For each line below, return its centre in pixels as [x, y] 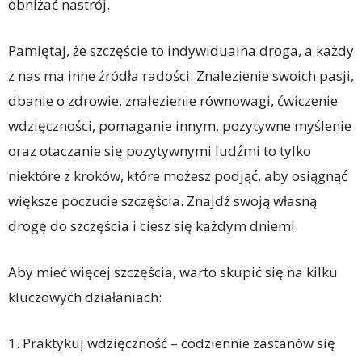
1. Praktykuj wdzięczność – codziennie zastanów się [172, 343]
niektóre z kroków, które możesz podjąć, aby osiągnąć [178, 176]
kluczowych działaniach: [85, 297]
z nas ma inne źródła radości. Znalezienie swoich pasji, [181, 76]
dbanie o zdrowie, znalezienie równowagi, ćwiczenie [173, 101]
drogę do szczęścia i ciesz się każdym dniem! [151, 226]
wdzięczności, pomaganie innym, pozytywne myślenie [180, 126]
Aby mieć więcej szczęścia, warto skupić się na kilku [173, 272]
